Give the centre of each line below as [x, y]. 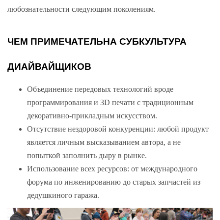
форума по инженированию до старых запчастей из [114, 182]
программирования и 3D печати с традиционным [110, 103]
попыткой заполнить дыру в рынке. [87, 156]
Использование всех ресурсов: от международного [112, 169]
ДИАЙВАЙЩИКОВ [49, 66]
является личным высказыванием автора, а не [104, 142]
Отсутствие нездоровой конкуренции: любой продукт [118, 129]
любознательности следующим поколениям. [82, 9]
